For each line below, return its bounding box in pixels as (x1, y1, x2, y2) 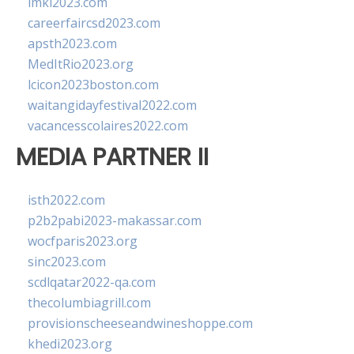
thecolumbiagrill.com (28, 294, 151, 312)
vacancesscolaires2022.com (28, 117, 188, 134)
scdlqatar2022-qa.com (28, 273, 156, 292)
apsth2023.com (28, 35, 117, 52)
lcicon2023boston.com (28, 76, 159, 93)
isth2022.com (28, 191, 105, 209)
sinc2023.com (28, 253, 106, 271)
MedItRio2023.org (28, 55, 134, 73)
